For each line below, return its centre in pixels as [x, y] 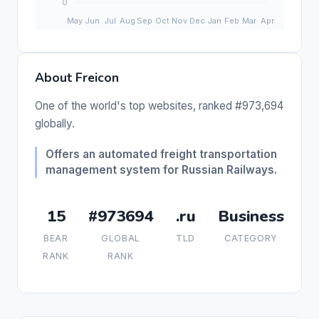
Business [251, 216]
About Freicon [77, 77]
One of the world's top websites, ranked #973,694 [159, 105]
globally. [55, 123]
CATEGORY [251, 238]
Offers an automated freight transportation [161, 154]
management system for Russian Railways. [161, 169]
